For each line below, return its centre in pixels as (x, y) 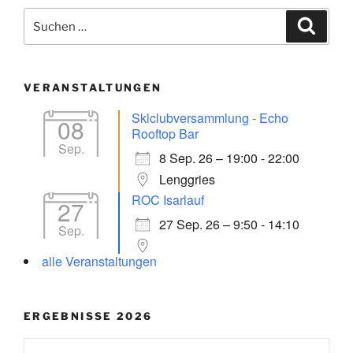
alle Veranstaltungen (99, 261)
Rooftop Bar (165, 133)
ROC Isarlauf (168, 199)
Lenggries (187, 179)
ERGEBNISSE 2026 (88, 316)
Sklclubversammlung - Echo (210, 117)
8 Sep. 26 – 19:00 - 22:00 (229, 158)
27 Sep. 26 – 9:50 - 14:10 (229, 224)
